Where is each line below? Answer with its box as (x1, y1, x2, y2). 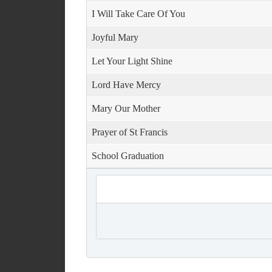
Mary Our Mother (92, 103, 160, 114)
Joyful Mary (92, 32, 138, 42)
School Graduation (92, 151, 164, 161)
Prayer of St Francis (92, 127, 168, 137)
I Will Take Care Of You (92, 8, 185, 19)
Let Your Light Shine (92, 56, 172, 66)
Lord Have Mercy (92, 80, 161, 90)
